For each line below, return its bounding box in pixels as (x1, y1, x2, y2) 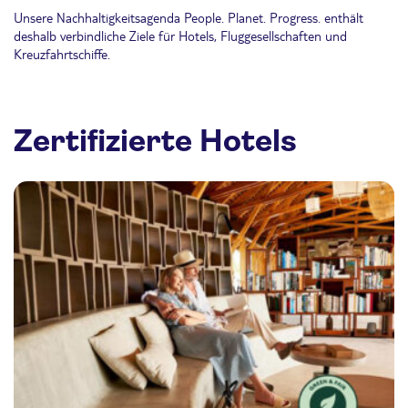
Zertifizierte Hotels (14, 122, 297, 158)
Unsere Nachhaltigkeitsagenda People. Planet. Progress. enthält (14, 8, 363, 25)
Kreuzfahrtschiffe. (14, 45, 110, 62)
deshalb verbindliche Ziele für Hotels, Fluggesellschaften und (14, 26, 347, 44)
